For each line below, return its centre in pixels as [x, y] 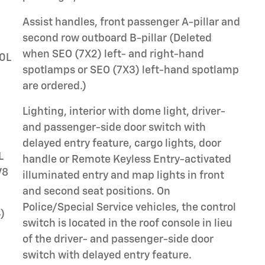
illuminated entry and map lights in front [123, 175]
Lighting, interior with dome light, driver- [124, 112]
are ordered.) [54, 86]
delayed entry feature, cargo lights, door [122, 143]
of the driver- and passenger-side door [118, 239]
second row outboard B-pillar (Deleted [117, 38]
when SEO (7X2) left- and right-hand [113, 54]
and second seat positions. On [96, 191]
